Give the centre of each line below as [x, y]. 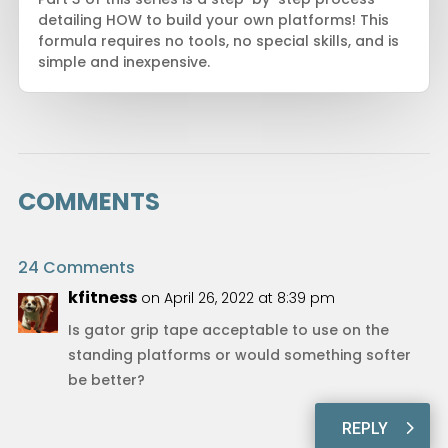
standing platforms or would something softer [239, 354]
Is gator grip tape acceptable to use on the [228, 329]
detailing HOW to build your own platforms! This [213, 19]
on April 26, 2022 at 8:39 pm [237, 297]
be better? [106, 379]
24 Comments [76, 267]
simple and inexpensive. [123, 61]
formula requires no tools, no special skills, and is [218, 40]
